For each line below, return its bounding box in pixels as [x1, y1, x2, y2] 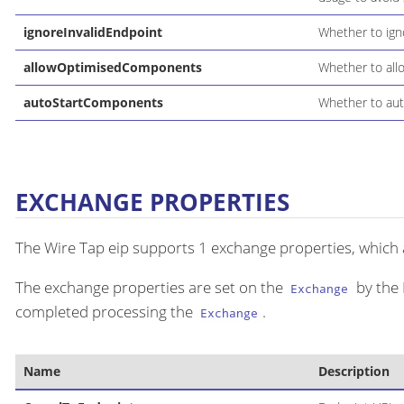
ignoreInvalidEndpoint [23, 23, 162, 41]
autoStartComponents [23, 93, 163, 111]
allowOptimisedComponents [23, 58, 202, 76]
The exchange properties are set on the [15, 277, 287, 298]
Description [317, 363, 390, 381]
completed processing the [15, 301, 197, 323]
